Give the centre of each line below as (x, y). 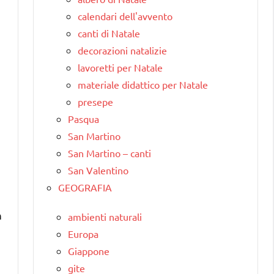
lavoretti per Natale (120, 67)
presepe (95, 101)
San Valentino (98, 170)
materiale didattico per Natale (143, 84)
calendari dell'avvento (125, 16)
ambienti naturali (105, 216)
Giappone (89, 250)
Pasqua (83, 118)
